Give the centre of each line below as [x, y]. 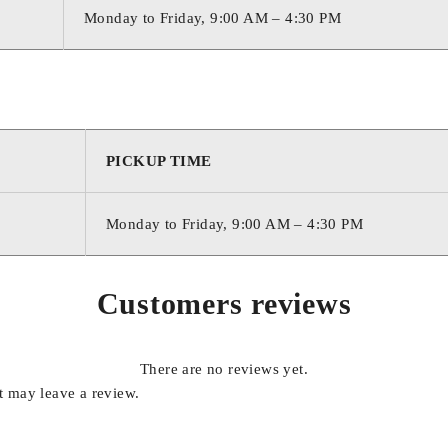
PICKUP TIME [159, 160]
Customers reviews [224, 303]
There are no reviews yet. [224, 368]
